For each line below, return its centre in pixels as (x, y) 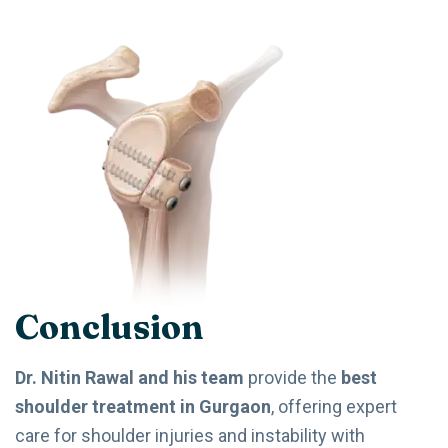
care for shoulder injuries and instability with (190, 435)
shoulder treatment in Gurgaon (143, 406)
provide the (292, 377)
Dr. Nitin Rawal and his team (129, 377)
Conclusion (109, 326)
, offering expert (334, 406)
